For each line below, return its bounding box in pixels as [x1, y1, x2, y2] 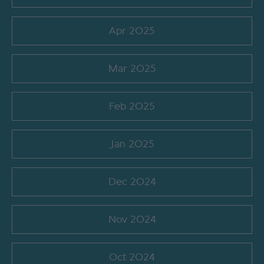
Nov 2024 [108, 214, 156, 225]
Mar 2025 [108, 64, 156, 74]
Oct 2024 [109, 252, 155, 263]
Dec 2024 [108, 177, 156, 187]
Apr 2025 [109, 26, 155, 37]
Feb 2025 [109, 101, 155, 112]
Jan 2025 [110, 139, 154, 150]
